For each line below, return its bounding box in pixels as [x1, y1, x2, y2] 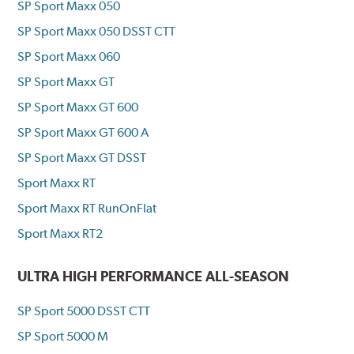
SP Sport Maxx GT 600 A [17, 124, 149, 140]
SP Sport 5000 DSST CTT [17, 303, 151, 319]
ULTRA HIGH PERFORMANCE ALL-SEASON [17, 267, 290, 284]
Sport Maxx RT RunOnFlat [17, 200, 157, 216]
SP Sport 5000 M [17, 329, 109, 345]
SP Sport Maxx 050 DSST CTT [17, 23, 176, 39]
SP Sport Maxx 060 [17, 48, 121, 64]
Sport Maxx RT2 [17, 225, 104, 241]
